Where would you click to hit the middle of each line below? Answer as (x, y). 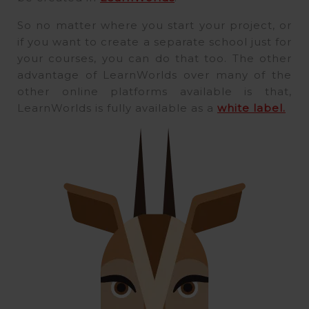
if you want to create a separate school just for (154, 41)
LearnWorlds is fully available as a (117, 108)
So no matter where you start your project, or (154, 25)
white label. (251, 108)
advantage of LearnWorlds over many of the (154, 74)
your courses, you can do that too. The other (154, 58)
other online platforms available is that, (154, 91)
